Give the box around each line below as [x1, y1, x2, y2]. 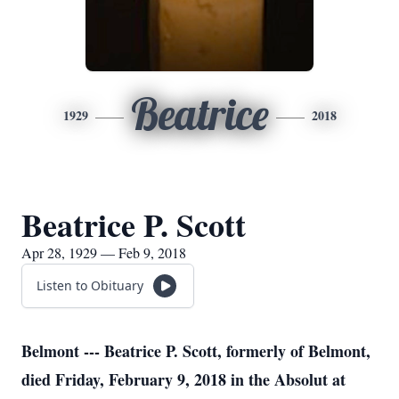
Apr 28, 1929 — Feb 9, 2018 [21, 243, 186, 262]
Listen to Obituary [37, 277, 143, 294]
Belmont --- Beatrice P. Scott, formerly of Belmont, [21, 339, 370, 362]
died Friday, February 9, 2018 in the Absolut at [21, 368, 346, 391]
